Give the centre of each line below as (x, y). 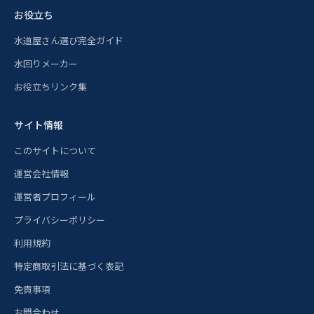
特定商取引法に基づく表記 (69, 266)
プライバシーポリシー (60, 220)
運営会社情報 (41, 173)
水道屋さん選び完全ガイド (69, 40)
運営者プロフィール (55, 197)
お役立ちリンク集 (50, 87)
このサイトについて (55, 150)
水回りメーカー (46, 63)
